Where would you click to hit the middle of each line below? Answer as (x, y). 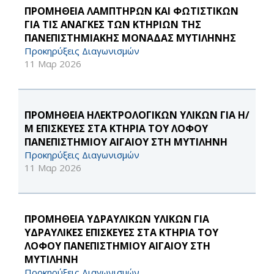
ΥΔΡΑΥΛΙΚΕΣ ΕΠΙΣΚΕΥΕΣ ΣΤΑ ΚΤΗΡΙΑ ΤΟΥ (121, 233)
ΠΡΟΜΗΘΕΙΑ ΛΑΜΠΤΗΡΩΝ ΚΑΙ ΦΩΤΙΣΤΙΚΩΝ (131, 11)
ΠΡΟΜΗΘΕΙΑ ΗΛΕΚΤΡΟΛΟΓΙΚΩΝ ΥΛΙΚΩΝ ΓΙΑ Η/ (137, 115)
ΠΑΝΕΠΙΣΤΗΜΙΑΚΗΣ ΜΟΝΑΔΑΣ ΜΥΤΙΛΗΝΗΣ (130, 38)
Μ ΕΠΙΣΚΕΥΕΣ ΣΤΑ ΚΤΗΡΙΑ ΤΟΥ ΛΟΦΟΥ (116, 129)
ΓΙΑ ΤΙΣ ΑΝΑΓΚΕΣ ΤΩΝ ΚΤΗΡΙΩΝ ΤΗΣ (113, 25)
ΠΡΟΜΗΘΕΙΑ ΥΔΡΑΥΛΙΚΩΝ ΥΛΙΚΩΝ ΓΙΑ (117, 219)
